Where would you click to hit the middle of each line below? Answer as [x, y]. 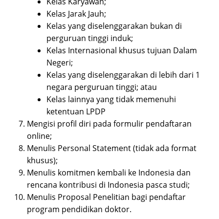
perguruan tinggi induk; [90, 38]
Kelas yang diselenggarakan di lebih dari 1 [123, 75]
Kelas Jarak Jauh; [77, 14]
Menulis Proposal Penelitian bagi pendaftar [106, 197]
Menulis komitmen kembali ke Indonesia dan [109, 173]
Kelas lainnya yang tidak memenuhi [111, 99]
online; [39, 136]
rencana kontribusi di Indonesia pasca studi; [108, 185]
